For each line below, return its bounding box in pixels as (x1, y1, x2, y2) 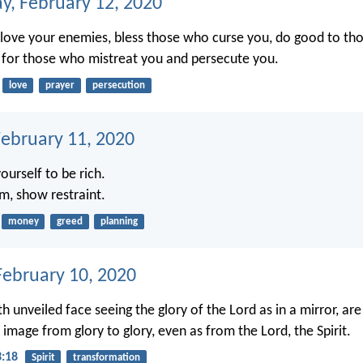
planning (100, 216, 138, 228)
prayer (45, 80, 75, 92)
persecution (92, 80, 145, 92)
